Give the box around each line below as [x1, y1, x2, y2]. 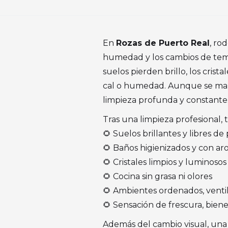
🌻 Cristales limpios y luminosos [103, 157, 226, 167]
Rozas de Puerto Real [116, 38, 210, 48]
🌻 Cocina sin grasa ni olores [103, 172, 212, 181]
